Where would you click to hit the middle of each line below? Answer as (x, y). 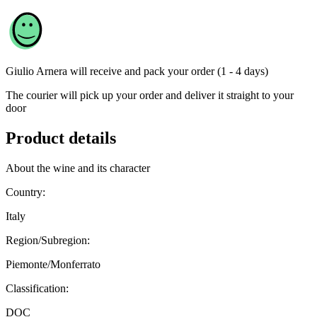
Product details (61, 138)
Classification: (37, 289)
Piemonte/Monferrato (53, 265)
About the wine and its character (78, 168)
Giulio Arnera (36, 71)
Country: (25, 192)
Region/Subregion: (48, 241)
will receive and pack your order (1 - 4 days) (169, 71)
